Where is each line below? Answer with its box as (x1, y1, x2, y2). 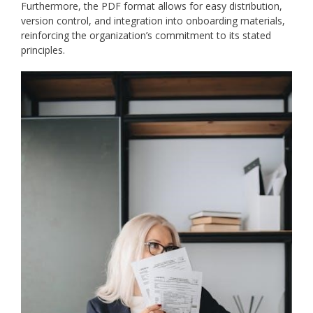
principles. (21, 43, 65, 57)
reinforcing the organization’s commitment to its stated (21, 29, 271, 43)
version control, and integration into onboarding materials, (21, 14, 285, 28)
